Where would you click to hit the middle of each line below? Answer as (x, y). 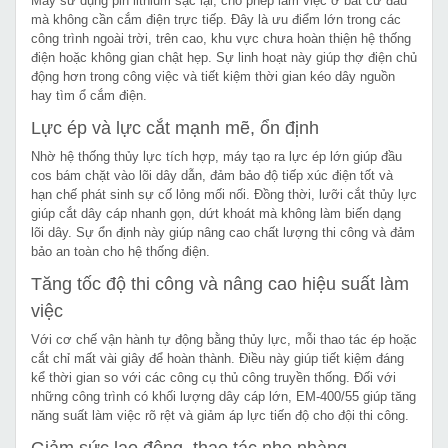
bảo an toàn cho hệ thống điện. (120, 251)
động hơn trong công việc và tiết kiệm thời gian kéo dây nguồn (213, 76)
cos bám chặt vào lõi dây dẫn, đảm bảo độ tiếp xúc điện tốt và (212, 175)
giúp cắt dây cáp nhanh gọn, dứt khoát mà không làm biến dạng (216, 213)
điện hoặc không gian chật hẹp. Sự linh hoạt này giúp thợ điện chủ (224, 57)
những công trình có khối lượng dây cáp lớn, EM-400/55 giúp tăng (223, 396)
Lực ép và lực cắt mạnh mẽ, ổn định (175, 127)
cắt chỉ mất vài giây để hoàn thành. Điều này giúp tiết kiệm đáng (217, 358)
